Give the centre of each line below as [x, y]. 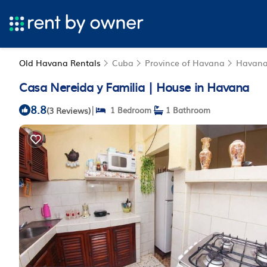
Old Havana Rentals [61, 63]
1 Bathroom [187, 110]
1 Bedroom [128, 110]
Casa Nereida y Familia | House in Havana [134, 86]
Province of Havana [185, 63]
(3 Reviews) [69, 110]
